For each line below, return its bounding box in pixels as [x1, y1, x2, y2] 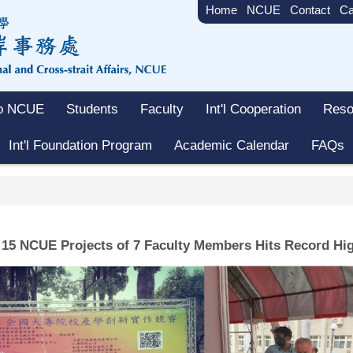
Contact [290, 3, 330, 17]
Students [66, 102, 118, 117]
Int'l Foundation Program [9, 138, 152, 154]
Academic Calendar [174, 138, 289, 154]
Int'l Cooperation [206, 102, 301, 117]
